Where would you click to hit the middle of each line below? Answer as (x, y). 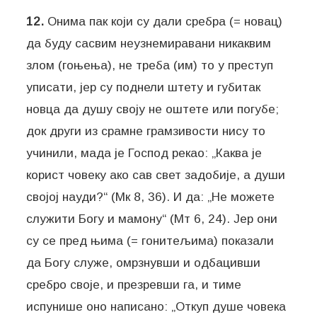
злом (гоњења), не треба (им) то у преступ (150, 65)
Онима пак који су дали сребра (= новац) (163, 21)
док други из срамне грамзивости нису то (146, 131)
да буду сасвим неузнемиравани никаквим (149, 43)
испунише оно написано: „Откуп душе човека (156, 306)
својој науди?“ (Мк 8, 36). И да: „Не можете (151, 196)
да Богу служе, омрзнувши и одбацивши (144, 262)
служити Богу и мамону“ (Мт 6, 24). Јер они (152, 218)
